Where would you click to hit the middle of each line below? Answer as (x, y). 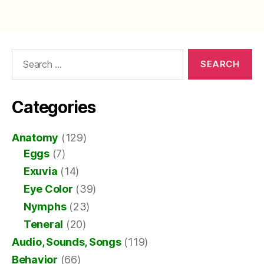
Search (23, 55)
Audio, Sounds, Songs (67, 242)
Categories (54, 108)
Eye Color (48, 189)
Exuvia (41, 171)
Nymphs (45, 207)
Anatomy (35, 138)
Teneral (44, 225)
